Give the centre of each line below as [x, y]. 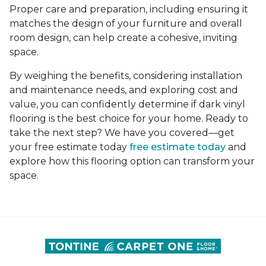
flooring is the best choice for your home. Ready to [129, 119]
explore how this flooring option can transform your [132, 161]
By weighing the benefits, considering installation [126, 76]
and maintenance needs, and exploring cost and [124, 90]
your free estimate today [69, 147]
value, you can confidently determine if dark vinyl [127, 104]
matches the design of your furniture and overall [126, 24]
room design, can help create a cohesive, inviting [123, 38]
